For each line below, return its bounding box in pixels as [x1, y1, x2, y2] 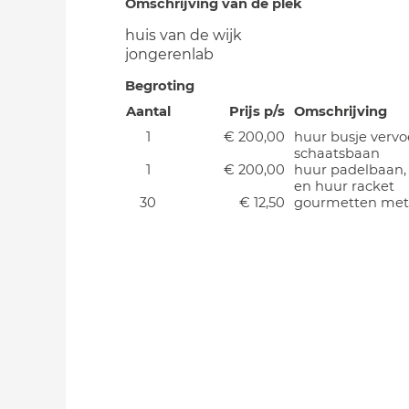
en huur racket [294, 178, 394, 194]
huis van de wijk [125, 26, 242, 44]
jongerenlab [125, 46, 214, 63]
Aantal [125, 103, 171, 120]
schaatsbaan [294, 145, 380, 162]
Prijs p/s [229, 103, 285, 120]
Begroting [125, 78, 194, 94]
